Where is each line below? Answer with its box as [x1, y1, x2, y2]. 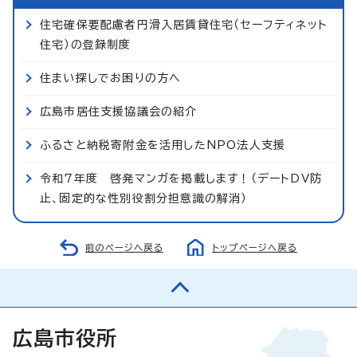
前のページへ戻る [85, 242, 163, 252]
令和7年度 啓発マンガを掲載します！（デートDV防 [40, 172, 322, 184]
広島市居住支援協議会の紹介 [40, 105, 198, 117]
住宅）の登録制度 [40, 38, 131, 50]
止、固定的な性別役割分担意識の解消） [40, 192, 248, 204]
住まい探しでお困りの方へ [40, 72, 182, 84]
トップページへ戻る [212, 242, 297, 252]
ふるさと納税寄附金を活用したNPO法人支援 [40, 139, 286, 151]
